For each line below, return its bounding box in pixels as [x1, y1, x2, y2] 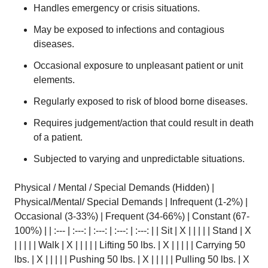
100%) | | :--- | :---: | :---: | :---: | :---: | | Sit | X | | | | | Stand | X [14, 226, 251, 236]
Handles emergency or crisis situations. [33, 3, 200, 13]
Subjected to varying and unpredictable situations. [33, 154, 245, 164]
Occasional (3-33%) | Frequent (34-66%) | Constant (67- [14, 211, 249, 221]
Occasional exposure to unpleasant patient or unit [33, 60, 243, 71]
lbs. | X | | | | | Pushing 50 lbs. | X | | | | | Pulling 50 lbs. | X [14, 254, 249, 264]
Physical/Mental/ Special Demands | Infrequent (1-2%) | [14, 197, 248, 207]
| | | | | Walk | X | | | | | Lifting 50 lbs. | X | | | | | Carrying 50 [14, 240, 245, 250]
